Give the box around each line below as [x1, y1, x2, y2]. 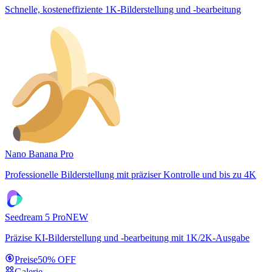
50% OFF [38, 254, 76, 265]
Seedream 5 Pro [5, 212, 66, 222]
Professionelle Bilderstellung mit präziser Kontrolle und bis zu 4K [5, 169, 256, 180]
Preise [15, 254, 38, 265]
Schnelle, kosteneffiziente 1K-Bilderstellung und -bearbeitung [5, 4, 241, 15]
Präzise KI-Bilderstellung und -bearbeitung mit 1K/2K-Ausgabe [5, 233, 250, 243]
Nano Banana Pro [5, 149, 73, 159]
